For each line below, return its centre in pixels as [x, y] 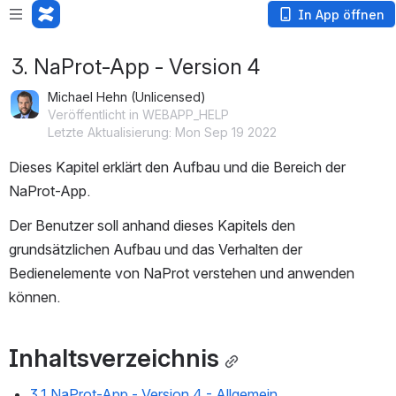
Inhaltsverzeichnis [114, 358]
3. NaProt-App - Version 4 [136, 67]
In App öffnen [341, 15]
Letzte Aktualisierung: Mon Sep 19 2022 [162, 132]
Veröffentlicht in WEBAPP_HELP [138, 114]
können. [34, 297]
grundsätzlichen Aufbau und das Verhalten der [156, 249]
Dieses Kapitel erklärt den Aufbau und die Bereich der [177, 167]
